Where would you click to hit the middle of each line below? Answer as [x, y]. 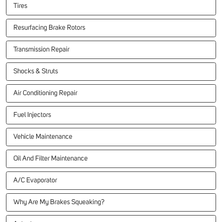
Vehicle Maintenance [43, 137]
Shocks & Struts [36, 72]
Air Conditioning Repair [45, 93]
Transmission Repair [41, 50]
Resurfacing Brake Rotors [49, 28]
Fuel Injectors [32, 115]
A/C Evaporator [35, 181]
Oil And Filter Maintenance [51, 159]
